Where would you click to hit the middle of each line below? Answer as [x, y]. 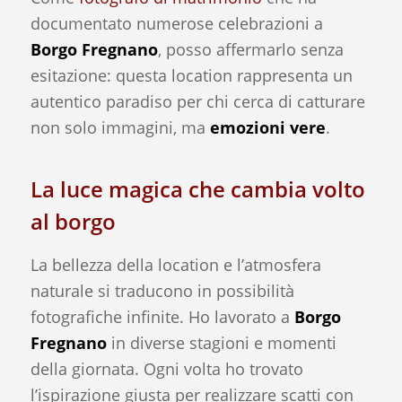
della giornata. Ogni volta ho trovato [166, 368]
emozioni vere [267, 128]
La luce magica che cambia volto [197, 189]
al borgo [73, 222]
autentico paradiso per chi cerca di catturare [197, 102]
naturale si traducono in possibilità [162, 290]
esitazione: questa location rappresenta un [191, 76]
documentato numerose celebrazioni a [176, 24]
